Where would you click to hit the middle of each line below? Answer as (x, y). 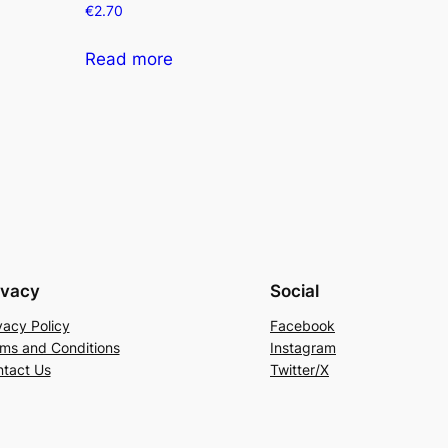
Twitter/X (299, 370)
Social (294, 291)
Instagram (303, 348)
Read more (128, 59)
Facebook (302, 326)
